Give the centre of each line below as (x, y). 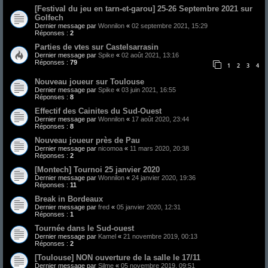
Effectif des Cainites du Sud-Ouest (98, 111)
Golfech (49, 17)
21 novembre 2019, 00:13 (160, 237)
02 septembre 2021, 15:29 (170, 25)
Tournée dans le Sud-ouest (84, 229)
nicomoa (110, 149)
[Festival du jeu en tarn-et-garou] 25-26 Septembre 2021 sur (144, 8)
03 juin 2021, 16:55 (149, 90)
